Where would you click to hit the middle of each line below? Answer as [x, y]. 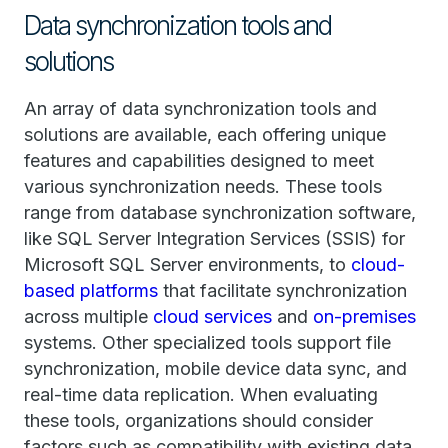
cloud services [212, 316]
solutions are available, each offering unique [205, 134]
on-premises [364, 316]
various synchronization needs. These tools [203, 186]
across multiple [88, 316]
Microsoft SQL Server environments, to [187, 264]
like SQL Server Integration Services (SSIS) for [214, 238]
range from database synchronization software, [220, 212]
